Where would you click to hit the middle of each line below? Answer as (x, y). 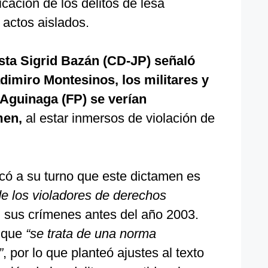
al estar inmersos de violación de (118, 118)
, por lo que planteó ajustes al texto (103, 253)
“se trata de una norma (91, 234)
